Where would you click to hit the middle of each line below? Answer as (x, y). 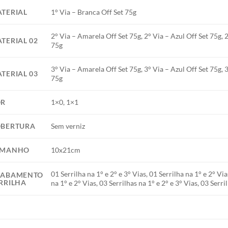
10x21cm (66, 150)
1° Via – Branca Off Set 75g (94, 12)
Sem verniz (68, 126)
